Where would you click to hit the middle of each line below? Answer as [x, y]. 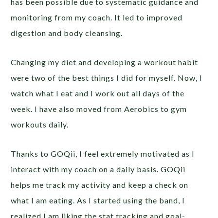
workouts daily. [40, 125]
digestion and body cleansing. [67, 33]
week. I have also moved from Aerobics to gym [99, 109]
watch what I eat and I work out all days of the [98, 93]
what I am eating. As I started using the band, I [98, 200]
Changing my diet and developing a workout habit [105, 62]
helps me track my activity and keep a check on [100, 185]
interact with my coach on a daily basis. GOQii [98, 169]
